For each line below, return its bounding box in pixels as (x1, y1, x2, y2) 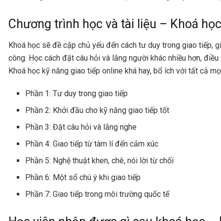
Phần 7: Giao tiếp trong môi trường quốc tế (25, 189, 170, 199)
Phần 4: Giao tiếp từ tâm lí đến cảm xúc (25, 139, 159, 148)
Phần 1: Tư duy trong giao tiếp (25, 88, 130, 98)
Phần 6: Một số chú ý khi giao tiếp (25, 172, 143, 182)
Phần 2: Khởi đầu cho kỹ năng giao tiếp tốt (25, 105, 172, 115)
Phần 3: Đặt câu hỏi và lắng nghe (25, 122, 139, 132)
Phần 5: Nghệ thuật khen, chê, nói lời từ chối (25, 155, 174, 165)
